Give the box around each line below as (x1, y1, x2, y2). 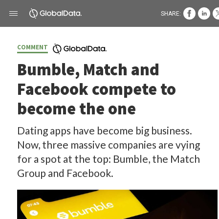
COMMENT (17, 43, 48, 51)
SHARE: (161, 10, 181, 17)
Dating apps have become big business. (17, 124, 192, 136)
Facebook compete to (17, 79, 176, 99)
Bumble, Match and (17, 59, 159, 80)
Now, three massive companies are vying (17, 138, 200, 151)
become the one (17, 98, 136, 119)
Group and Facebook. (17, 167, 113, 179)
